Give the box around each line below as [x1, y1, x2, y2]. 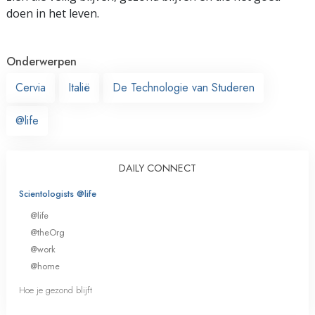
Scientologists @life [19, 186, 96, 200]
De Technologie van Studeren [112, 79, 255, 96]
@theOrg [30, 225, 65, 239]
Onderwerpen [6, 53, 77, 70]
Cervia [15, 79, 46, 96]
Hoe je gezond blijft [19, 283, 92, 297]
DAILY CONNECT [119, 160, 196, 175]
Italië [68, 79, 90, 96]
